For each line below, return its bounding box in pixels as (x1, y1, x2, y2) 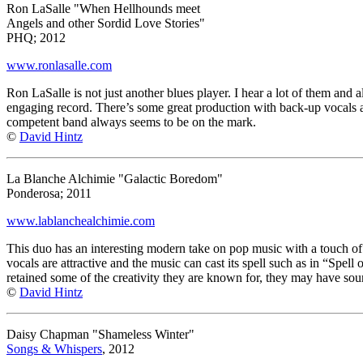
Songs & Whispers (6, 341, 102, 356)
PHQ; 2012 (6, 30, 66, 45)
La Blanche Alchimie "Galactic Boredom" (6, 171, 223, 186)
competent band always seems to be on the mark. (6, 114, 256, 129)
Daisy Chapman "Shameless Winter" (6, 327, 194, 341)
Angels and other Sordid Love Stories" (6, 15, 205, 30)
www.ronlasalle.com (6, 58, 112, 72)
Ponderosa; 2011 (6, 186, 92, 200)
